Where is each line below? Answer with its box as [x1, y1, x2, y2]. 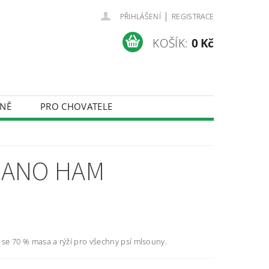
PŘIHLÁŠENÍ [119, 11, 161, 22]
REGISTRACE [171, 11, 214, 22]
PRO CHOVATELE [40, 100, 113, 112]
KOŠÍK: [153, 35, 189, 51]
